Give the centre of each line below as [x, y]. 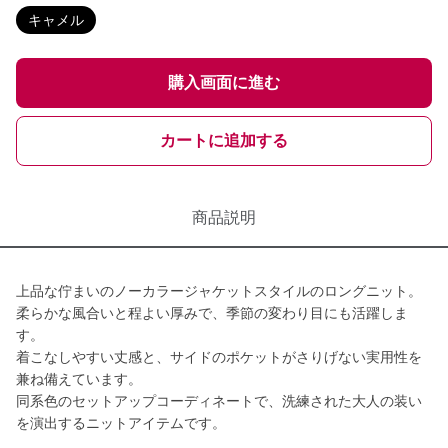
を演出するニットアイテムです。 [121, 423]
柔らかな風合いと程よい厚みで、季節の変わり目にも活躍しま [212, 313]
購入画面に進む [224, 82]
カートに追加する [224, 140]
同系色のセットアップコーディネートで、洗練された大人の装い [219, 401]
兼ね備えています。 [79, 379]
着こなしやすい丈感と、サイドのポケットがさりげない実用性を [219, 357]
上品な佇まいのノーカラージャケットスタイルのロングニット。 [219, 291]
